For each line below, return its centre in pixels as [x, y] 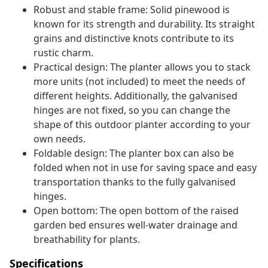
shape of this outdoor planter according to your [142, 125]
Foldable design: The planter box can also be [134, 153]
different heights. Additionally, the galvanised [135, 96]
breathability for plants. [87, 240]
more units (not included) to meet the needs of [139, 82]
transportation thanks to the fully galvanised [135, 182]
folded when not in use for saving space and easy [145, 168]
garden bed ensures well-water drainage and [135, 225]
